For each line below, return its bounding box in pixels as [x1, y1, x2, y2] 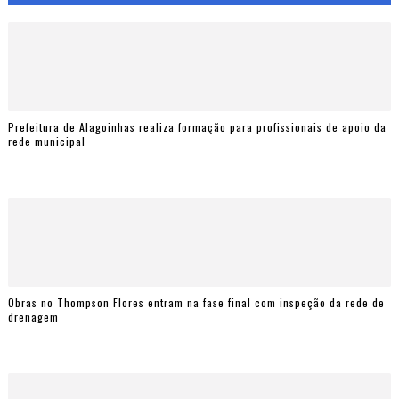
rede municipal [7, 133, 85, 149]
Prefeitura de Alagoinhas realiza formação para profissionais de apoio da [7, 118, 387, 134]
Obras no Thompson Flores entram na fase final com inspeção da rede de [7, 294, 385, 310]
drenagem [7, 308, 59, 324]
